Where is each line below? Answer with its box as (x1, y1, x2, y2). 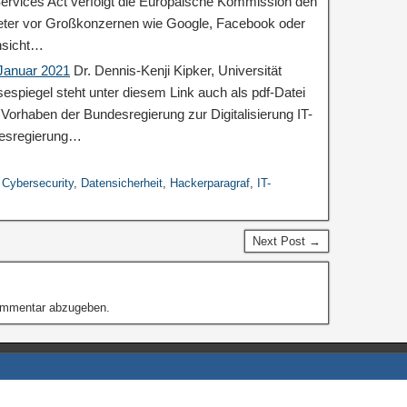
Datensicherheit (81, 176, 163, 190)
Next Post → (252, 234, 321, 248)
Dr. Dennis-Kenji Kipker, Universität (70, 63, 282, 78)
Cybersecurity (2, 176, 74, 190)
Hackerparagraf (170, 176, 250, 190)
